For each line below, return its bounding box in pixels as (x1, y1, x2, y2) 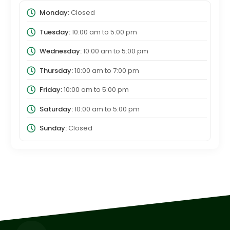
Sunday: (39, 123, 67, 133)
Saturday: (39, 104, 73, 114)
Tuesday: (39, 27, 70, 37)
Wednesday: (39, 46, 82, 56)
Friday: (39, 85, 62, 95)
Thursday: (39, 65, 73, 75)
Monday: (39, 8, 69, 18)
